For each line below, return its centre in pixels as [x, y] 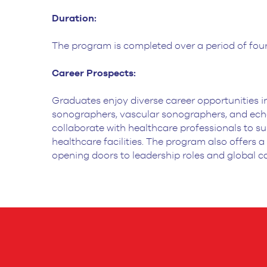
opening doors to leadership [116, 156]
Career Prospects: [94, 74]
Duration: [74, 19]
